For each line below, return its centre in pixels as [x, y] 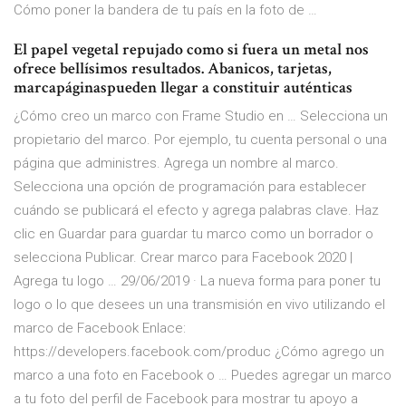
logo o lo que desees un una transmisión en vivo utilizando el [199, 305]
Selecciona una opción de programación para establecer [190, 187]
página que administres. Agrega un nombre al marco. [176, 164]
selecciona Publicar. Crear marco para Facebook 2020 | [183, 258]
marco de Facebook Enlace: [100, 329]
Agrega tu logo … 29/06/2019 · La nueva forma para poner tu [197, 281]
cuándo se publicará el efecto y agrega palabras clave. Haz [196, 211]
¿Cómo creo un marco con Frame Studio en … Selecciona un [201, 116]
